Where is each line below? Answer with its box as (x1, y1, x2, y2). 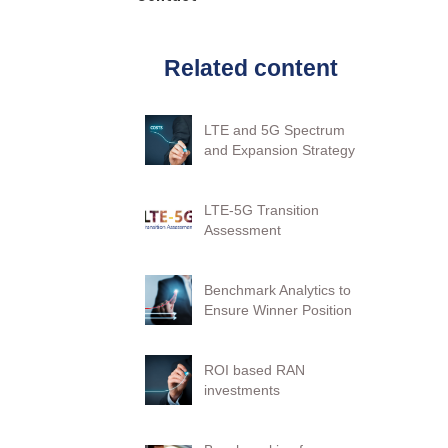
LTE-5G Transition (204, 202, 320, 218)
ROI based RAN (204, 362, 306, 378)
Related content (164, 55, 339, 81)
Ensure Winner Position (204, 302, 353, 318)
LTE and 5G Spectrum (204, 122, 346, 138)
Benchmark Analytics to (204, 282, 352, 298)
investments (204, 382, 281, 398)
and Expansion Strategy (204, 142, 356, 158)
